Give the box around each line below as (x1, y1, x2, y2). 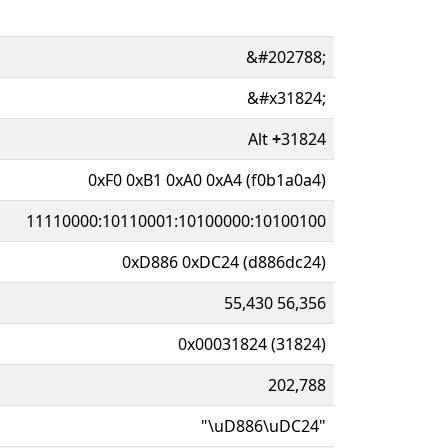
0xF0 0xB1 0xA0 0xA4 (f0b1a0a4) (88, 168, 326, 191)
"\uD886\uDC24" (201, 414, 326, 437)
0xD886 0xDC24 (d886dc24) (122, 250, 326, 273)
